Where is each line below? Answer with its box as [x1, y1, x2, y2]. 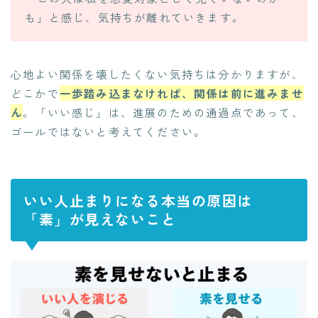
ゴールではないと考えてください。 [11, 123, 207, 139]
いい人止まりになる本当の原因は [23, 190, 253, 211]
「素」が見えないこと [23, 208, 176, 229]
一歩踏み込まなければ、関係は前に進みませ [59, 84, 304, 101]
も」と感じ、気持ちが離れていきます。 [24, 9, 244, 26]
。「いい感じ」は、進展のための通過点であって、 [23, 104, 304, 120]
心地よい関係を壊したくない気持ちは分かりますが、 [11, 65, 304, 82]
